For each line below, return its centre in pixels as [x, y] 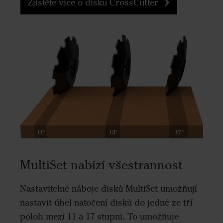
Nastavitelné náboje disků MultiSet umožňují [109, 189]
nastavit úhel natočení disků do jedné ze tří [106, 203]
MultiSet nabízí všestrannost [101, 165]
